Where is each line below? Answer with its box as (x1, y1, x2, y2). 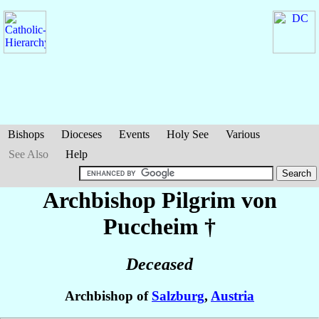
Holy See (167, 128, 209, 140)
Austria (211, 288, 254, 304)
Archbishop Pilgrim (42, 187, 241, 213)
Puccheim (103, 214, 199, 239)
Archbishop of (65, 288, 152, 304)
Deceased (126, 255, 193, 274)
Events (119, 128, 150, 140)
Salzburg (152, 288, 204, 304)
